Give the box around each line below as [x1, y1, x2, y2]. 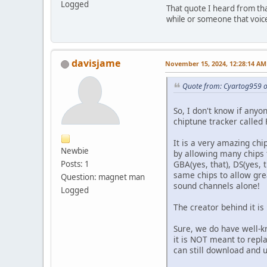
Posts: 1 [61, 159, 89, 170]
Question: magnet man [61, 172, 145, 183]
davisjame [72, 57, 120, 70]
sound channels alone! [173, 179, 260, 191]
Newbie [61, 145, 89, 157]
